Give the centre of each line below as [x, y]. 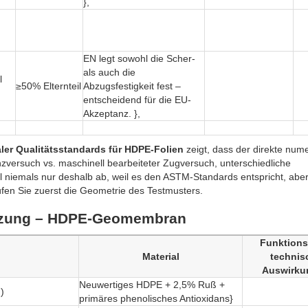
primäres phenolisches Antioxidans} [156, 299]
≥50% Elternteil [48, 86]
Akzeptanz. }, [112, 114]
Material [161, 257]
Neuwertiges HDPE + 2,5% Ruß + [152, 285]
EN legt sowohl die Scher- [139, 59]
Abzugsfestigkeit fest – [132, 86]
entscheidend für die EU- [137, 100]
